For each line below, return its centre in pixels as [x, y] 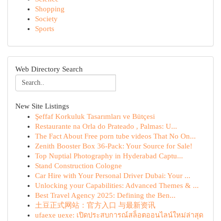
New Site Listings [42, 106]
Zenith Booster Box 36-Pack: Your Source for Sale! [114, 146]
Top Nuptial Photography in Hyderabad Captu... [109, 156]
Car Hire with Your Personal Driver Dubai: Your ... [113, 176]
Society [46, 19]
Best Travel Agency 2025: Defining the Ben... [105, 195]
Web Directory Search [49, 69]
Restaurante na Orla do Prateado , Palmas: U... [106, 126]
